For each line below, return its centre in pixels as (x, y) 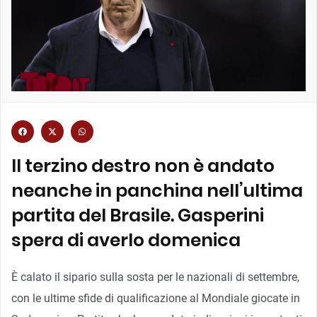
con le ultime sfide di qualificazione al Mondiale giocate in (156, 298)
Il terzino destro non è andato (143, 166)
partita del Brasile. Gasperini (138, 215)
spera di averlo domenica (126, 240)
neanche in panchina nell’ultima (157, 190)
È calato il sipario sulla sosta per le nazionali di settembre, (155, 277)
